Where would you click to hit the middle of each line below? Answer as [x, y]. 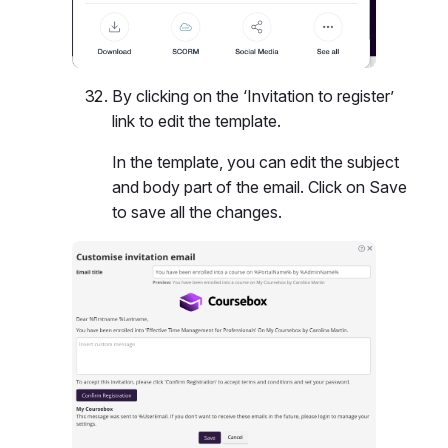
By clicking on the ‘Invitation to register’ [253, 95]
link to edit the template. [196, 120]
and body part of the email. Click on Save [259, 186]
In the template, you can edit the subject [255, 161]
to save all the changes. [197, 211]
